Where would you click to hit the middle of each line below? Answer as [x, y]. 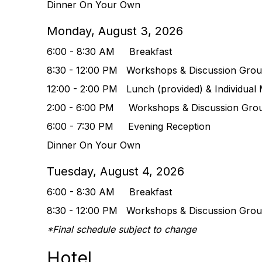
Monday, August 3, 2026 [115, 31]
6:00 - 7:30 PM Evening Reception [129, 126]
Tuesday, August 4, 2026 [116, 171]
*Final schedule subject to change [122, 229]
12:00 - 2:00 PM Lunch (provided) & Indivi [142, 89]
